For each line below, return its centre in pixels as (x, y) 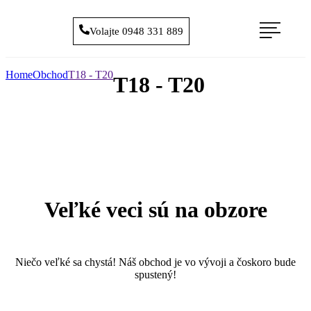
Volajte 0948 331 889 (137, 31)
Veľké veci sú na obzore (155, 210)
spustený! (155, 274)
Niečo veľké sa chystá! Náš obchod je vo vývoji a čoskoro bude (155, 262)
